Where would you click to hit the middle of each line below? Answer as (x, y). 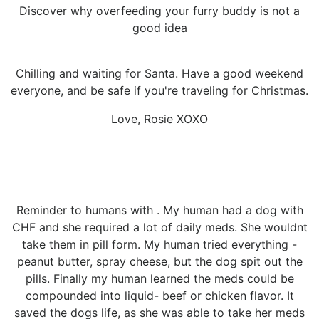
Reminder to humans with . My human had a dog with (159, 210)
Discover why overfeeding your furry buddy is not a (159, 10)
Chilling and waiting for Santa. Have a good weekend (159, 73)
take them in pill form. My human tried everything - (159, 244)
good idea (159, 27)
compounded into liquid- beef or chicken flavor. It (159, 295)
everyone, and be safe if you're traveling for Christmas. (159, 90)
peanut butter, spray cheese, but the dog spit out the (159, 261)
